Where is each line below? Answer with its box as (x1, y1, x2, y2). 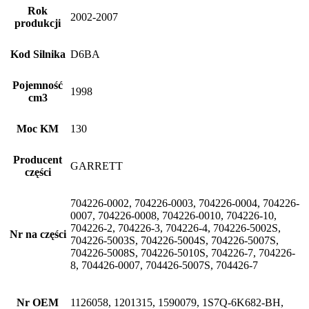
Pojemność (12, 79, 63, 91)
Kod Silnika (10, 48, 66, 60)
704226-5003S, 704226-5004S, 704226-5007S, (70, 235, 279, 246)
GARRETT (70, 160, 123, 172)
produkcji (14, 17, 61, 29)
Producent (13, 154, 62, 166)
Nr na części (9, 228, 66, 240)
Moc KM (17, 123, 59, 134)
